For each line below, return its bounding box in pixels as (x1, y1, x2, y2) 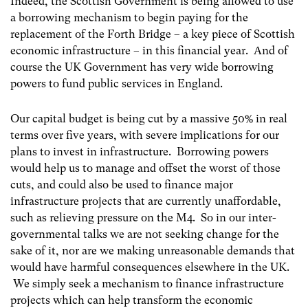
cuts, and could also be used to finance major (10, 177, 233, 191)
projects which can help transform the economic (10, 293, 253, 307)
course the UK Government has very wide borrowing (10, 60, 274, 74)
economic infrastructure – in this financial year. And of (10, 43, 288, 57)
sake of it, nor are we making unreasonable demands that (10, 243, 295, 257)
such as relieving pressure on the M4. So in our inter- (10, 210, 276, 224)
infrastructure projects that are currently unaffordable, (10, 194, 281, 208)
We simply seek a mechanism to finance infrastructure (10, 276, 284, 290)
